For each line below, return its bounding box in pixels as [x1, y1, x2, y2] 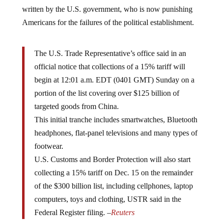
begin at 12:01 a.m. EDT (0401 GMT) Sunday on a [34, 76, 194, 84]
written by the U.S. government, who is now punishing [22, 5, 192, 14]
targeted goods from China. [34, 102, 119, 111]
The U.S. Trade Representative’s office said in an [34, 49, 186, 58]
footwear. [34, 142, 63, 151]
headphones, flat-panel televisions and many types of [34, 129, 197, 137]
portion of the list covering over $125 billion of [34, 89, 179, 98]
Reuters [110, 208, 135, 217]
